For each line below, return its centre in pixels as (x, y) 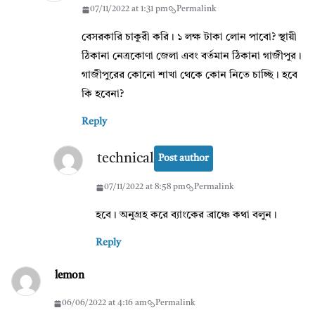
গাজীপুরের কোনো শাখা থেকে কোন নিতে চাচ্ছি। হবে (189, 76)
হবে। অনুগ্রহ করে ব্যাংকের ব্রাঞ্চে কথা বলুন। (186, 216)
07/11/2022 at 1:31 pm (129, 9)
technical (126, 159)
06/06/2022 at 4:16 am (104, 303)
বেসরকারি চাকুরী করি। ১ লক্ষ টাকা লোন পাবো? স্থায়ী (189, 38)
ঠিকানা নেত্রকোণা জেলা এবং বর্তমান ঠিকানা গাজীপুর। (192, 57)
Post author (184, 159)
